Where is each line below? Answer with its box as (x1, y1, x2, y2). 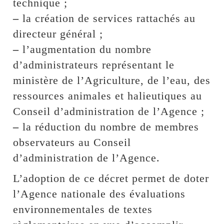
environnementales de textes (13, 202, 153, 215)
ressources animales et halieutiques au (13, 89, 202, 102)
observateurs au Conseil (13, 135, 131, 148)
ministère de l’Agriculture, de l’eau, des (13, 73, 211, 86)
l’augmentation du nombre (19, 42, 152, 55)
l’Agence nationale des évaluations (13, 187, 186, 200)
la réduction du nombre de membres (19, 120, 199, 133)
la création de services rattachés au (19, 11, 196, 24)
